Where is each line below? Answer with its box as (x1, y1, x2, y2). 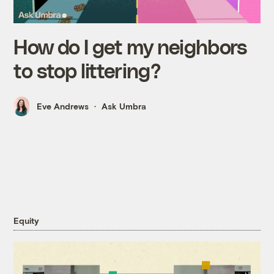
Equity (13, 215, 39, 226)
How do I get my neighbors (13, 34, 247, 58)
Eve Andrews (37, 101, 89, 112)
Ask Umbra (102, 101, 147, 112)
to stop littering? (13, 57, 161, 82)
